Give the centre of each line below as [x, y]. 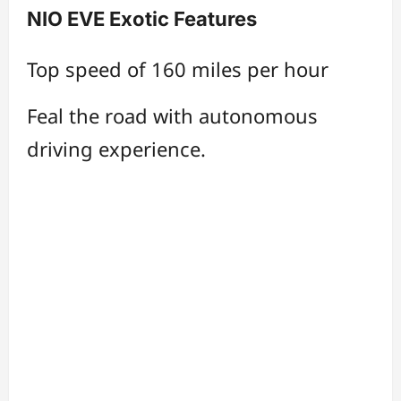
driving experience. [116, 148]
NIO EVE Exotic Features [142, 18]
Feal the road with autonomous [172, 115]
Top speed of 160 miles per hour [178, 68]
